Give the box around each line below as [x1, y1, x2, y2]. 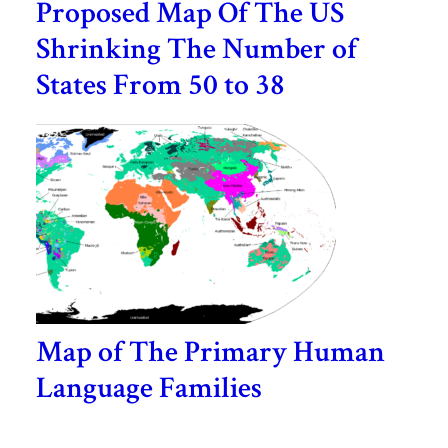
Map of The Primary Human [35, 332, 385, 372]
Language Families [35, 368, 262, 408]
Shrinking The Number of [35, 29, 357, 69]
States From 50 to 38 [35, 65, 285, 105]
